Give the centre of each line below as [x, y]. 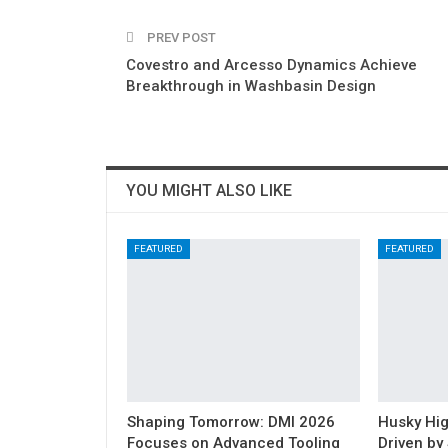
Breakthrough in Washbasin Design [251, 85]
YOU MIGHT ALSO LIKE [209, 190]
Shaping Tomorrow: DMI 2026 [231, 422]
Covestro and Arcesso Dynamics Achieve [271, 64]
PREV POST [180, 37]
